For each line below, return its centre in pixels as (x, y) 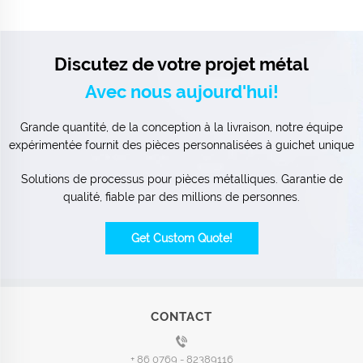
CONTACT (181, 316)
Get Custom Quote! (181, 238)
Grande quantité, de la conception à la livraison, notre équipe (181, 127)
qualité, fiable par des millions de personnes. (181, 196)
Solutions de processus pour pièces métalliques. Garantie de (181, 179)
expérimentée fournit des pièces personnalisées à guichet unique (181, 145)
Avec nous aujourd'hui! (181, 91)
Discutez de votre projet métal (181, 64)
